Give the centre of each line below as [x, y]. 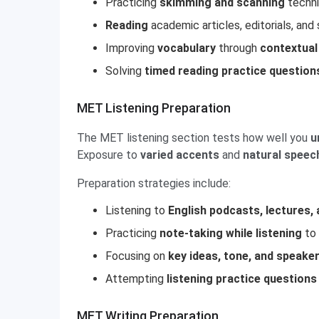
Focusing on [137, 256]
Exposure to [109, 155]
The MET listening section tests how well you [194, 138]
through [238, 48]
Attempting [136, 279]
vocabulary [187, 48]
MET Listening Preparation [154, 108]
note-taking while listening [231, 233]
